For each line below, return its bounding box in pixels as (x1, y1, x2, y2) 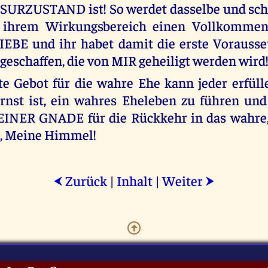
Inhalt (117, 171, 153, 189)
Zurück (63, 171, 107, 189)
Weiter (162, 171, 205, 189)
